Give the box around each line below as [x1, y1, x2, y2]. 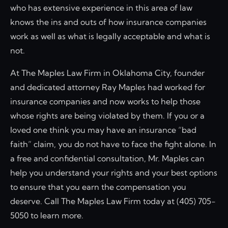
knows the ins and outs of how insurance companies [10, 16, 207, 27]
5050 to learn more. [10, 210, 83, 220]
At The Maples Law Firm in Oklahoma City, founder [10, 67, 205, 78]
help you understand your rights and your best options [10, 167, 217, 178]
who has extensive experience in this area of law [10, 2, 192, 13]
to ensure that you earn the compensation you [10, 181, 186, 192]
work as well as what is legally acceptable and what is [10, 31, 210, 41]
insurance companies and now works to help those [10, 96, 201, 106]
